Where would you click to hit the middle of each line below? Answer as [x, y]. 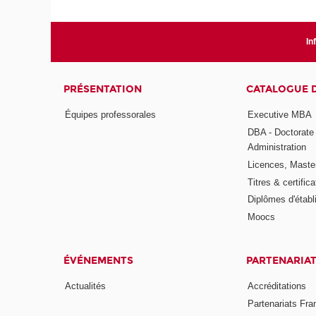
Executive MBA [279, 114]
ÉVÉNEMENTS [99, 261]
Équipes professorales [111, 114]
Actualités [86, 286]
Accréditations [276, 286]
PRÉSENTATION [103, 90]
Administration [276, 147]
